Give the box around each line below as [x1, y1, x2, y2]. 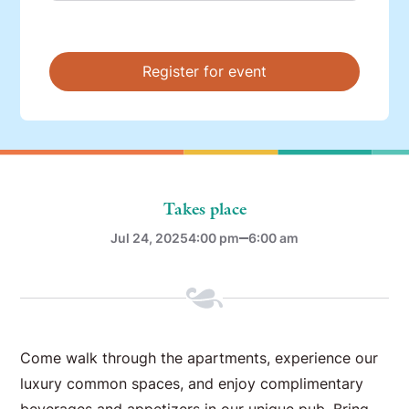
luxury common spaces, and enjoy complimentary [20, 374, 364, 393]
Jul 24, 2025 [110, 230, 188, 246]
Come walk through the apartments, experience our [20, 349, 379, 368]
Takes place [163, 198, 246, 220]
